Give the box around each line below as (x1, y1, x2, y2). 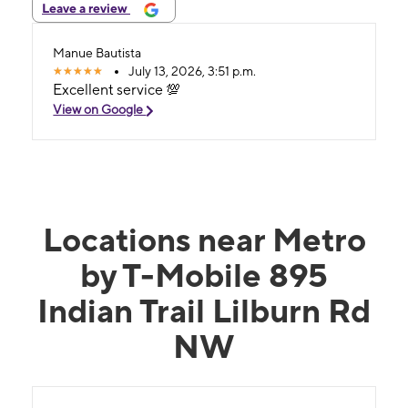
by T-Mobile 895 (80, 255, 328, 294)
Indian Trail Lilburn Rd (37, 291, 371, 330)
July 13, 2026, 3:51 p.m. (128, 64, 257, 79)
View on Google (53, 102, 147, 117)
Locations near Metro (42, 219, 366, 259)
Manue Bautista (53, 46, 142, 61)
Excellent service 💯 (53, 81, 181, 99)
